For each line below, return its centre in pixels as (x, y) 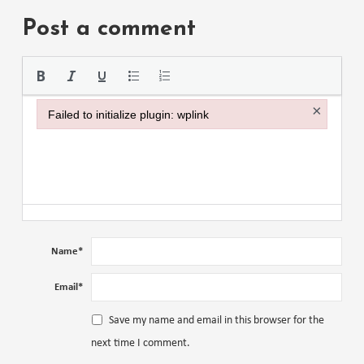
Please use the (59, 49)
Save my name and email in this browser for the (216, 320)
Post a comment (108, 29)
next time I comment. (140, 343)
